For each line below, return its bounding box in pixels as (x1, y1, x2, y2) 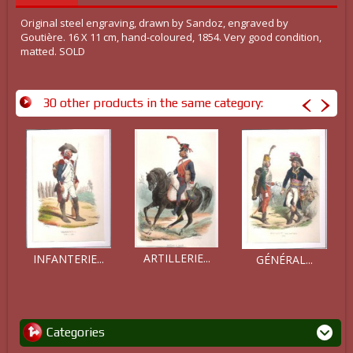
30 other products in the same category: (43, 95, 263, 110)
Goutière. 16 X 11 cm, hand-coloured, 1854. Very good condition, (20, 30, 321, 44)
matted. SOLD (20, 44, 85, 58)
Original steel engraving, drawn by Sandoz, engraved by (20, 16, 288, 30)
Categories (46, 325, 105, 340)
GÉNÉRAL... (256, 252, 313, 268)
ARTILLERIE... (143, 251, 210, 266)
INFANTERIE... (33, 251, 104, 267)
